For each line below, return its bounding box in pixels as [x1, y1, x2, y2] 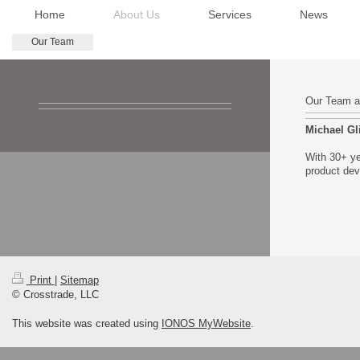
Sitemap [60, 274, 99, 287]
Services [208, 7, 252, 21]
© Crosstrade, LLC [12, 288, 99, 301]
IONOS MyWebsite [162, 317, 251, 330]
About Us [113, 7, 161, 21]
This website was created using [12, 317, 162, 330]
